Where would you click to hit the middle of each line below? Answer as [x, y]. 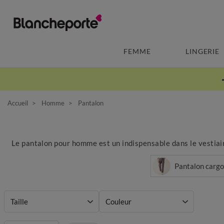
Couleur [118, 201]
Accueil [18, 103]
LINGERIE [202, 51]
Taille [19, 201]
